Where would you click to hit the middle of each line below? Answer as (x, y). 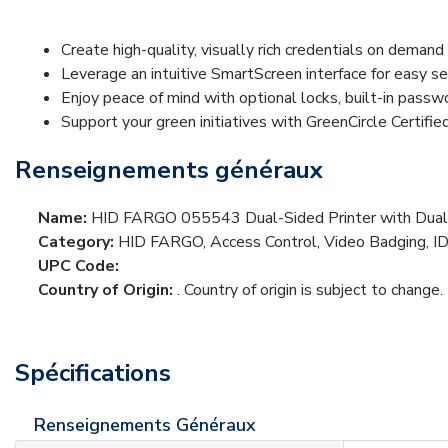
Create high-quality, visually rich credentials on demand (252, 49)
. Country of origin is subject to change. (310, 289)
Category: (78, 241)
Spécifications (93, 372)
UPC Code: (78, 265)
